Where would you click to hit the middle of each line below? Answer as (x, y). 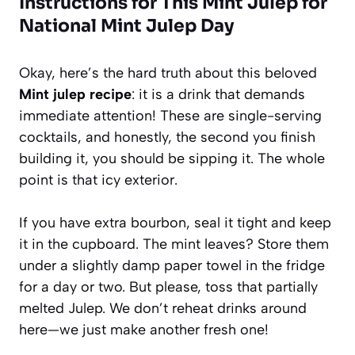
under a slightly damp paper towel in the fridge (172, 265)
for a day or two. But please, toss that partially (168, 286)
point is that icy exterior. (98, 179)
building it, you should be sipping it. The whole (172, 158)
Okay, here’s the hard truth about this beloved (168, 73)
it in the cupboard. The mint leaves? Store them (174, 244)
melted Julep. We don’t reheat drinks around (163, 308)
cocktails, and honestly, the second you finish (167, 137)
